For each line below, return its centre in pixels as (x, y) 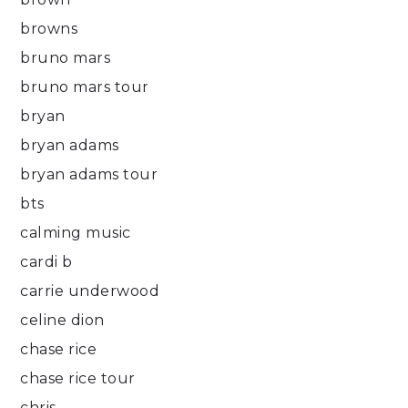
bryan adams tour (89, 175)
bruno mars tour (85, 87)
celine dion (62, 321)
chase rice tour (78, 379)
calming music (76, 233)
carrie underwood (90, 291)
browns (49, 29)
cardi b (46, 262)
